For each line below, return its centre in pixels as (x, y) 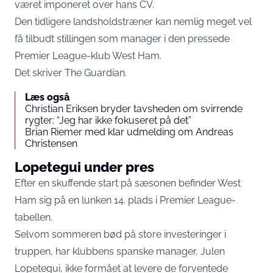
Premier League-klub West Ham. (88, 56)
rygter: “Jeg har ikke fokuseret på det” (108, 120)
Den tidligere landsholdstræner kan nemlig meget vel (133, 22)
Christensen (51, 144)
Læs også (47, 97)
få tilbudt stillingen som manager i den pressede (122, 39)
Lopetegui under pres (84, 167)
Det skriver (40, 73)
